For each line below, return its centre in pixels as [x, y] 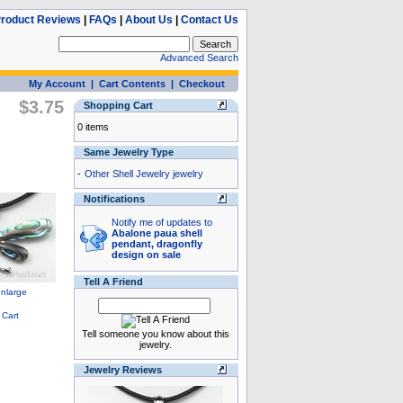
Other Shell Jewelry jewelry [143, 174]
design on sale [146, 255]
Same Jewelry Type [128, 152]
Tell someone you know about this [156, 334]
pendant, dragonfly [157, 244]
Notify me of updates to [161, 222]
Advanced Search [199, 58]
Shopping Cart [118, 105]
